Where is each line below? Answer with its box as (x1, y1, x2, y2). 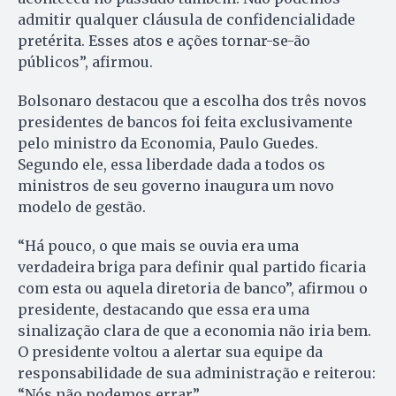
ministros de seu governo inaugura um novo (18, 177, 334, 195)
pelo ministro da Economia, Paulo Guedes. (18, 134, 318, 153)
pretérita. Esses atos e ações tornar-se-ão (18, 32, 310, 50)
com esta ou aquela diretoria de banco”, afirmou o (18, 279, 368, 298)
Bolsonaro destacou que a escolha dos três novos (18, 92, 367, 110)
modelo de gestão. (18, 198, 146, 217)
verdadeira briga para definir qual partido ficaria (18, 258, 366, 277)
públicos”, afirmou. (18, 53, 153, 72)
